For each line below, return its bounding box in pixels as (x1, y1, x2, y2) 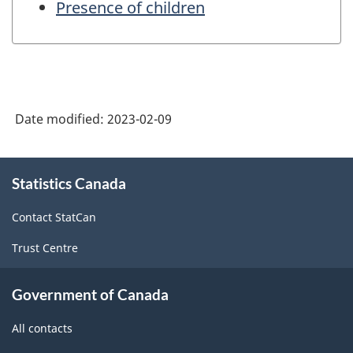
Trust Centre (12, 240, 78, 256)
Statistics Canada (12, 173, 126, 192)
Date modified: (15, 110, 107, 128)
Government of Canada (12, 284, 169, 303)
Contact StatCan (12, 210, 96, 225)
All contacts (12, 320, 72, 336)
